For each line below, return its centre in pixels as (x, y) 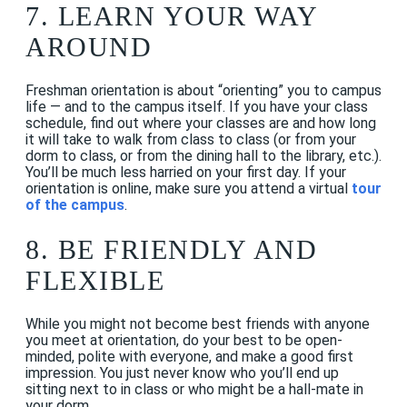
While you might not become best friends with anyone (198, 324)
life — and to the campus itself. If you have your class (197, 107)
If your (325, 173)
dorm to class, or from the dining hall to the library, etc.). (203, 156)
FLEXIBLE (95, 280)
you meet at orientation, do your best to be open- (184, 341)
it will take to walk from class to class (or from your (191, 140)
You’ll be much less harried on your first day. (165, 173)
